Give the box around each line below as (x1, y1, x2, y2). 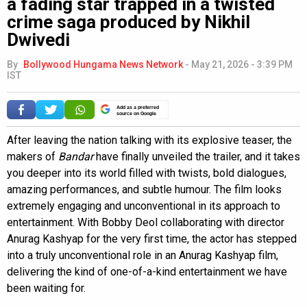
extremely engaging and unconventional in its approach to (7, 199, 280, 212)
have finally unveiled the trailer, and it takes (93, 149, 300, 163)
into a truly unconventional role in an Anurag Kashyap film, (7, 248, 278, 262)
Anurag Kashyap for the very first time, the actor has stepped (7, 232, 297, 245)
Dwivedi (7, 29, 70, 50)
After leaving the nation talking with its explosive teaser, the (7, 133, 292, 147)
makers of (7, 149, 58, 163)
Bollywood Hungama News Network (23, 58, 183, 70)
